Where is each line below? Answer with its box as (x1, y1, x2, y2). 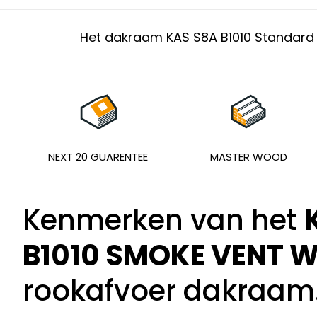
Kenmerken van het (23, 200, 304, 240)
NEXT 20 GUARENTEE (48, 149, 149, 164)
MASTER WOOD (210, 149, 288, 164)
